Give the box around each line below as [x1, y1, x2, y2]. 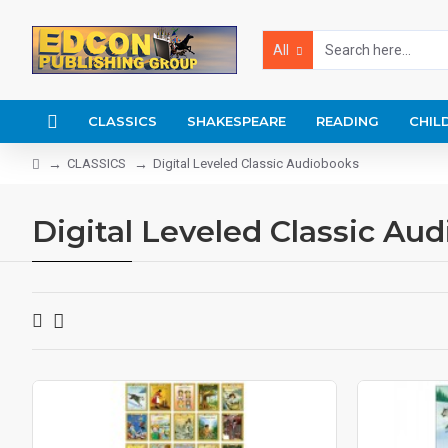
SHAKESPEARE [187, 113, 286, 129]
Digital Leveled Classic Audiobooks [153, 156, 359, 171]
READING [316, 113, 379, 129]
